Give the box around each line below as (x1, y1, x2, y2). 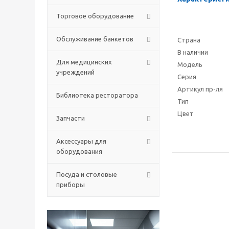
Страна (177, 36, 200, 44)
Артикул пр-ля (177, 85, 223, 93)
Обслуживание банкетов (56, 35, 133, 42)
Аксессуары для (56, 138, 106, 145)
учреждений (56, 68, 95, 76)
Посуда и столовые (56, 171, 117, 178)
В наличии (177, 49, 208, 56)
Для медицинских (56, 58, 112, 65)
